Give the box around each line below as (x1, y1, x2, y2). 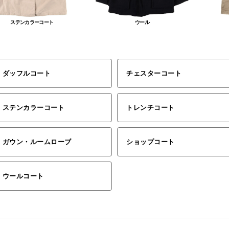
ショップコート (126, 138, 175, 146)
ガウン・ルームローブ (2, 138, 72, 146)
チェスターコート (126, 69, 182, 77)
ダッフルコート (2, 69, 51, 77)
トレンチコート (126, 103, 175, 111)
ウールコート (2, 172, 44, 180)
